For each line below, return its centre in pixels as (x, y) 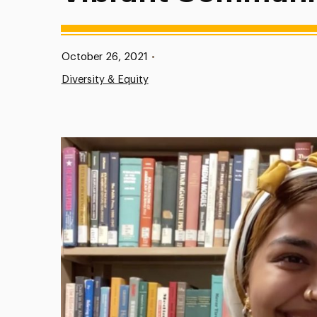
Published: (72, 56)
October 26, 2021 (104, 57)
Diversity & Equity (105, 80)
